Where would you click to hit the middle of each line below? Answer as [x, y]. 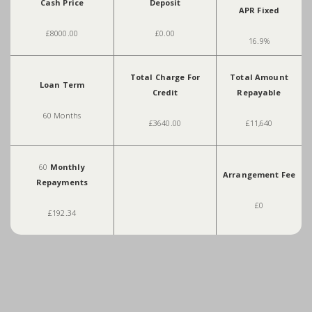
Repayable [259, 93]
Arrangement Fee [259, 175]
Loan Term [62, 85]
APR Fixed [259, 10]
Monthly [66, 167]
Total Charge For [165, 77]
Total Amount [259, 77]
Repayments [62, 182]
